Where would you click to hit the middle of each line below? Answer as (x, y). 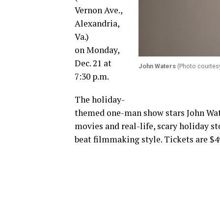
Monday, (103, 50)
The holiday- (100, 99)
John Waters (157, 66)
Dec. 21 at (93, 63)
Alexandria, (97, 23)
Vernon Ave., (98, 10)
